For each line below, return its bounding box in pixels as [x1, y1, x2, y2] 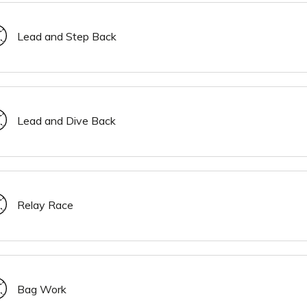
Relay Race [16, 197, 73, 212]
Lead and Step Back [16, 29, 116, 43]
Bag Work [16, 282, 66, 296]
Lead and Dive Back [16, 113, 116, 127]
